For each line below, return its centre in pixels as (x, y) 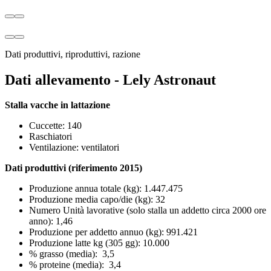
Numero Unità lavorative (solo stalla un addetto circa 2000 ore (148, 211)
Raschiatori (51, 137)
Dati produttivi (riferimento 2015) (73, 168)
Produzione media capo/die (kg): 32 (97, 200)
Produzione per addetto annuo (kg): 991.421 (113, 232)
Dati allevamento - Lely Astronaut (110, 80)
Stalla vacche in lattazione (57, 105)
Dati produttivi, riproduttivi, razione (73, 54)
